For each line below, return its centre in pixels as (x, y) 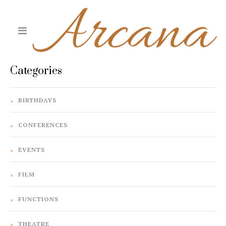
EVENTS (32, 150)
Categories (36, 71)
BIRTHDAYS (37, 100)
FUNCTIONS (38, 199)
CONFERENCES (43, 125)
